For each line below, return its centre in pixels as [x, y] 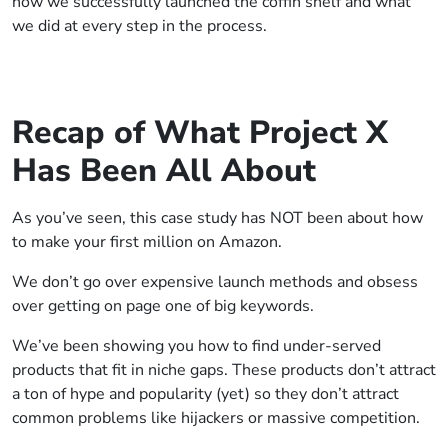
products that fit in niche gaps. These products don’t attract [224, 370]
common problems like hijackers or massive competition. [216, 418]
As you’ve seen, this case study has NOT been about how [217, 218]
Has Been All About [164, 170]
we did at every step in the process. [139, 26]
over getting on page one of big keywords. [163, 306]
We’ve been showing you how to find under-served [196, 346]
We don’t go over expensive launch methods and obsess [215, 282]
